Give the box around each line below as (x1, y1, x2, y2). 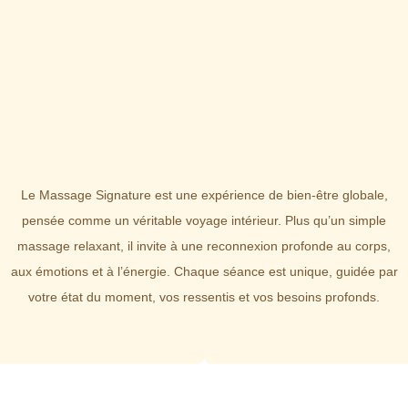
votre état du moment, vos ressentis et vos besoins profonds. (28, 290, 380, 305)
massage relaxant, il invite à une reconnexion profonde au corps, (17, 239, 391, 254)
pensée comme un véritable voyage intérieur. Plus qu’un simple (22, 213, 386, 229)
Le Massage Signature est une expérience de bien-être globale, (20, 188, 388, 203)
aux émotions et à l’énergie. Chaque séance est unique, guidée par (10, 264, 398, 280)
